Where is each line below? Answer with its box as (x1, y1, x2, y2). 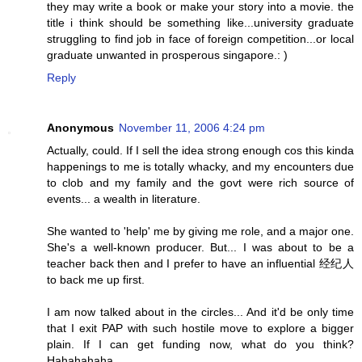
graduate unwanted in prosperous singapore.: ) (47, 48, 288, 61)
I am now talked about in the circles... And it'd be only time (47, 305, 354, 318)
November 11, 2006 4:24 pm (119, 120, 265, 134)
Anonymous (47, 120, 114, 134)
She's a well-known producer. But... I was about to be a (47, 240, 354, 254)
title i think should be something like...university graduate (47, 16, 354, 29)
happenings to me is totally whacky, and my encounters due (47, 159, 354, 173)
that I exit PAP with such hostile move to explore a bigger (47, 321, 354, 335)
